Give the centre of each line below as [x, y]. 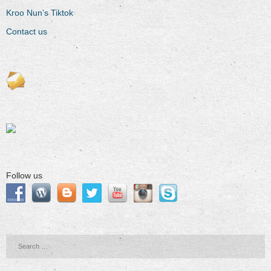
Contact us [27, 31]
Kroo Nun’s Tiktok [40, 13]
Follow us [24, 175]
